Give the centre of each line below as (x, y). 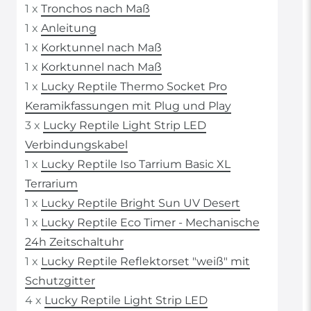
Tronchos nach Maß (95, 9)
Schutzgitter (60, 281)
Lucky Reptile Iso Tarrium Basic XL (136, 165)
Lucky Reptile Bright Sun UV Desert (141, 203)
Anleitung (69, 28)
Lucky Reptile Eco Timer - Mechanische (150, 223)
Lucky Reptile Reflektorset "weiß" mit (145, 262)
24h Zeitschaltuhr (74, 242)
